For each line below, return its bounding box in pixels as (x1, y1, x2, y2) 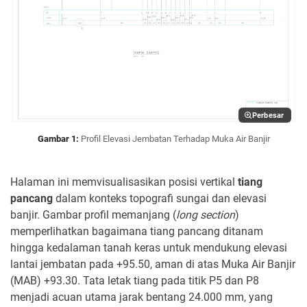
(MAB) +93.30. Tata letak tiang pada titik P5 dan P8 (10, 274, 259, 288)
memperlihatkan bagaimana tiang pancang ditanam (10, 225, 263, 238)
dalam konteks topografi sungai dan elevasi (53, 192, 267, 206)
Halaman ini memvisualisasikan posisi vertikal (10, 175, 238, 189)
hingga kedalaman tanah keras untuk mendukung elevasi (10, 241, 287, 255)
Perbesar (252, 110, 284, 120)
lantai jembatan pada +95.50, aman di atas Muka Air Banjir (10, 258, 295, 271)
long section (176, 208, 235, 222)
